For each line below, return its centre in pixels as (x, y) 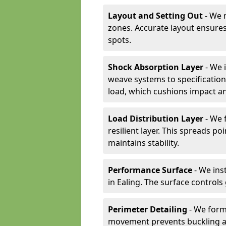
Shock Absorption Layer (156, 67)
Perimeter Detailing (148, 209)
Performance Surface (150, 170)
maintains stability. (144, 143)
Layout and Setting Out (155, 16)
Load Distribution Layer (156, 119)
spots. (120, 40)
